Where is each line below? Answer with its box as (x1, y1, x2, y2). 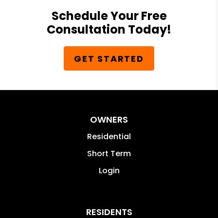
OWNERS (90, 113, 128, 126)
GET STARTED (74, 52, 144, 65)
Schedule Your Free (51, 8, 167, 24)
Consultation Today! (47, 21, 171, 37)
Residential (87, 131, 131, 142)
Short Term (87, 148, 131, 159)
